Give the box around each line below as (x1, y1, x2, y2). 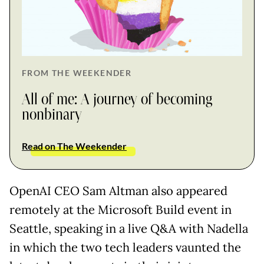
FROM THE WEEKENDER (22, 67, 132, 78)
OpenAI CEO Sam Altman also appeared (9, 183, 227, 199)
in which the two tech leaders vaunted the (9, 239, 241, 255)
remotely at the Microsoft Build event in (9, 202, 232, 217)
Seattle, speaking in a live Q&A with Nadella (9, 220, 248, 236)
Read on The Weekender (22, 140, 127, 151)
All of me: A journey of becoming (22, 91, 213, 107)
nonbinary (22, 107, 82, 123)
